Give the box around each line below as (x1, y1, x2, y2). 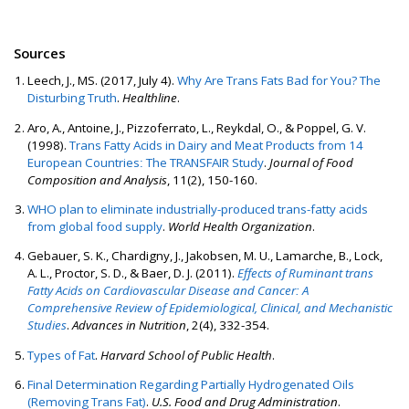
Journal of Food (269, 153, 354, 171)
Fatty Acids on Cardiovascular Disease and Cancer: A (27, 282, 309, 299)
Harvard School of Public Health (100, 346, 273, 363)
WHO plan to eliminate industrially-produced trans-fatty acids (27, 201, 369, 218)
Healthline (122, 89, 178, 107)
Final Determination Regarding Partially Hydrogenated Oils (27, 376, 355, 393)
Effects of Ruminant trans (237, 265, 374, 282)
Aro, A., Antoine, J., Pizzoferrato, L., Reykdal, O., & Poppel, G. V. (27, 119, 367, 136)
